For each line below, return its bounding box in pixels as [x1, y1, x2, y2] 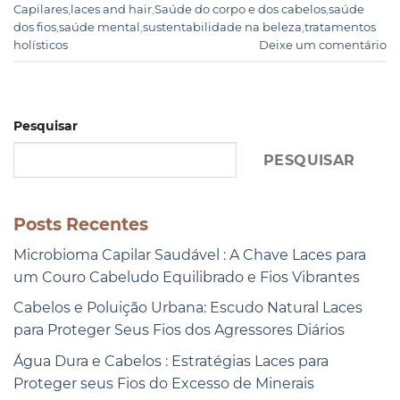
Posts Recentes [13, 213, 148, 236]
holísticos [13, 37, 68, 52]
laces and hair [71, 2, 152, 16]
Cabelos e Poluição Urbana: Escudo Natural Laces [13, 299, 362, 317]
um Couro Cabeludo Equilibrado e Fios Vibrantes [13, 268, 360, 286]
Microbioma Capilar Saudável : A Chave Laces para [13, 246, 366, 263]
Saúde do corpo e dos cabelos [154, 2, 326, 16]
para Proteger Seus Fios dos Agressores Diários [13, 321, 345, 339]
